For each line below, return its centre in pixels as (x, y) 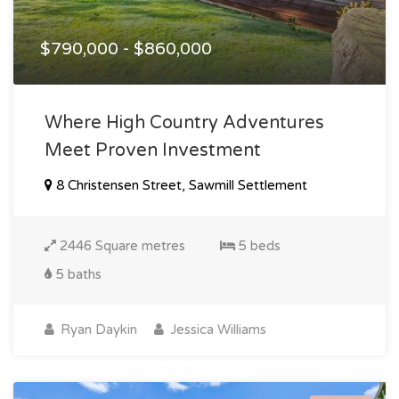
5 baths (77, 274)
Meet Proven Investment (153, 150)
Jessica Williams (216, 329)
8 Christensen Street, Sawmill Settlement (180, 185)
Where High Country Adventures (184, 122)
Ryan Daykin (97, 329)
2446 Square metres (121, 245)
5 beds (258, 245)
